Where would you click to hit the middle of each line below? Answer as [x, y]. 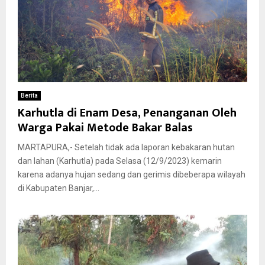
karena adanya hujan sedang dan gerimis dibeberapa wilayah [132, 175]
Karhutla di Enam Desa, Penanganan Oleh [127, 113]
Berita [29, 96]
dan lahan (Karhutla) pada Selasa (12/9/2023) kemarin [120, 161]
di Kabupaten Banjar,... [59, 188]
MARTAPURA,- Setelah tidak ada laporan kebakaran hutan [126, 148]
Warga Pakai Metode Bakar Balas [108, 128]
